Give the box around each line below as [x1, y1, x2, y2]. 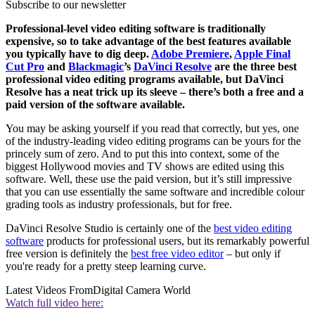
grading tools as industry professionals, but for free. [6, 198, 232, 211]
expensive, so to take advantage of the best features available [6, 35, 291, 48]
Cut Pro [6, 60, 44, 73]
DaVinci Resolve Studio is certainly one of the [6, 222, 214, 235]
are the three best [212, 60, 297, 73]
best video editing [214, 222, 292, 235]
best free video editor [131, 247, 224, 260]
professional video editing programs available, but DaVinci [6, 73, 283, 86]
